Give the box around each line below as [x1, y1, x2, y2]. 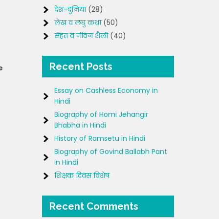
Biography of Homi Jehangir [54, 109, 148, 119]
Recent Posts [49, 61, 112, 72]
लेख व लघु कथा [54, 18, 101, 27]
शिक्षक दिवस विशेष [54, 171, 109, 180]
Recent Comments [49, 200, 138, 212]
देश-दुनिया [54, 4, 86, 14]
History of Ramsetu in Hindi [54, 133, 145, 143]
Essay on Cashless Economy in [54, 86, 158, 95]
